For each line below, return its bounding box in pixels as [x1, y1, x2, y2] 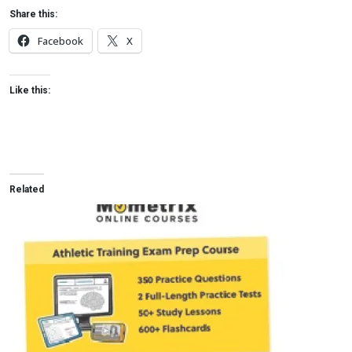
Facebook [38, 34, 83, 48]
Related [9, 184, 44, 195]
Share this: [9, 9, 57, 20]
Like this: [9, 85, 50, 96]
